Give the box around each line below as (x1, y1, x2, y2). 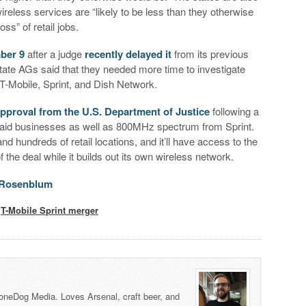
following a (210, 103, 260, 118)
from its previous (171, 46, 249, 61)
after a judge (25, 46, 85, 61)
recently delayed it (85, 46, 172, 61)
